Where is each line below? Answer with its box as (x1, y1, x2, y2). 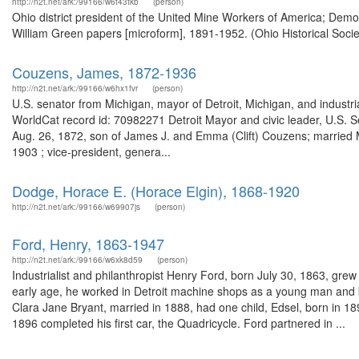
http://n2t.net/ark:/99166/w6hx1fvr (12, 83, 138, 94)
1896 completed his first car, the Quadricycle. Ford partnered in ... (12, 315, 345, 331)
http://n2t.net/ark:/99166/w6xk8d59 (12, 254, 143, 265)
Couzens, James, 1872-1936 (12, 62, 196, 83)
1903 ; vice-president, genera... (12, 143, 171, 159)
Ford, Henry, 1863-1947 (12, 233, 164, 254)
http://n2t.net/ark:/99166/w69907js (12, 201, 140, 212)
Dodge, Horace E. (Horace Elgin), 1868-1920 (12, 180, 300, 201)
